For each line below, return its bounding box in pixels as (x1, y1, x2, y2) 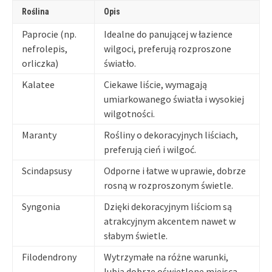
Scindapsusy (22, 164, 72, 177)
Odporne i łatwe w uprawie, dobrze (104, 164, 246, 177)
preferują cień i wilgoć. (104, 143, 196, 155)
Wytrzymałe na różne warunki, (104, 250, 228, 263)
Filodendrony (22, 250, 76, 263)
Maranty (22, 128, 56, 141)
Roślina (22, 6, 49, 16)
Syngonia (22, 200, 60, 212)
